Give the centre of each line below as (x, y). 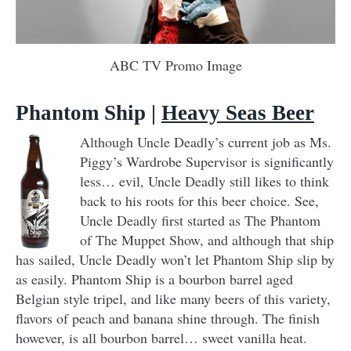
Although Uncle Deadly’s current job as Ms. (206, 141)
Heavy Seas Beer (238, 112)
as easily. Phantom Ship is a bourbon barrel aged (154, 279)
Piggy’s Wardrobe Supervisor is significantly (207, 161)
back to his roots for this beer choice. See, (199, 200)
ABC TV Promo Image (175, 65)
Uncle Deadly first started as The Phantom (200, 220)
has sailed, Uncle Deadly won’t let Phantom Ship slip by (175, 259)
